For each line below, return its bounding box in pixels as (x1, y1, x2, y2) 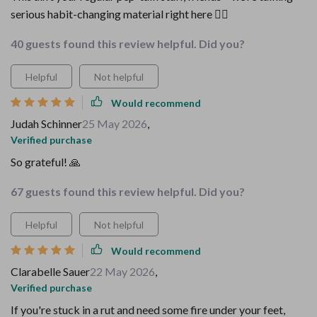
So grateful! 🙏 (11, 155, 81, 168)
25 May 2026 (82, 117, 147, 130)
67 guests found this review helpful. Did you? (11, 185, 245, 198)
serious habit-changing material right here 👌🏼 (11, 7, 229, 21)
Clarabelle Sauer (11, 265, 90, 278)
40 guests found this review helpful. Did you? (11, 37, 245, 50)
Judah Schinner (11, 117, 82, 130)
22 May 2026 (90, 265, 155, 278)
